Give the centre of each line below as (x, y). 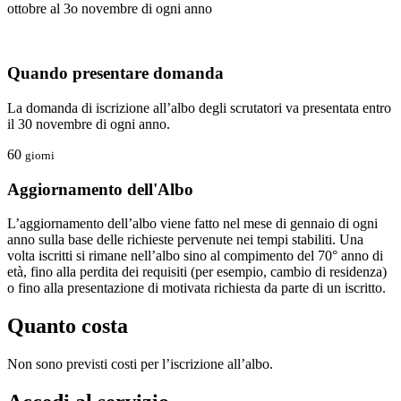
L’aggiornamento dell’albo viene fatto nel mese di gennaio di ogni (192, 224)
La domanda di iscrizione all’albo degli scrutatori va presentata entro (199, 108)
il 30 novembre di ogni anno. (89, 124)
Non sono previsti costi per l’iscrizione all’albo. (140, 364)
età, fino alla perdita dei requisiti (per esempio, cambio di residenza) (197, 272)
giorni (40, 155)
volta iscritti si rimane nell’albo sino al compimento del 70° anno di (195, 256)
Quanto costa (68, 326)
